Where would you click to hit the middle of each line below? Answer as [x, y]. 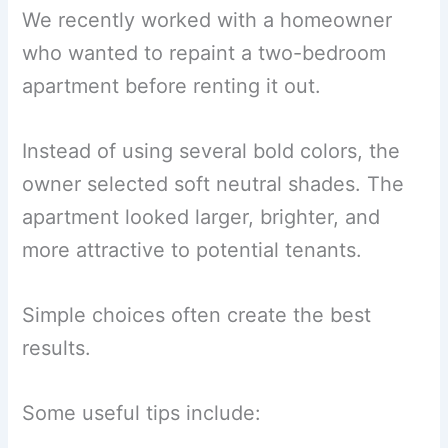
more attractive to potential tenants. [192, 249]
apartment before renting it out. [172, 85]
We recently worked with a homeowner [207, 19]
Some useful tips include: [142, 412]
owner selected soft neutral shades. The [213, 183]
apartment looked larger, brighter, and [201, 216]
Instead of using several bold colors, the [211, 150]
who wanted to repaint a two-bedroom [204, 52]
